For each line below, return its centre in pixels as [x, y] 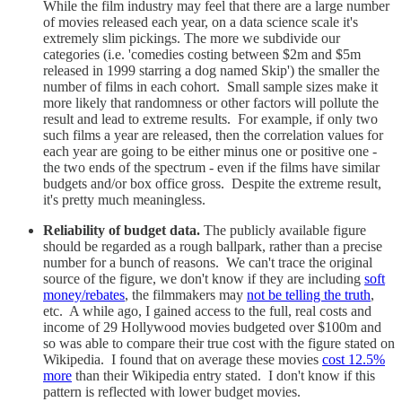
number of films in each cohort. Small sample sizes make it [210, 87]
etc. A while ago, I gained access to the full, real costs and [207, 311]
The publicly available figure [285, 231]
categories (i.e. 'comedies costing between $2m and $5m [202, 55]
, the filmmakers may [186, 295]
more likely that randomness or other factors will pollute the [211, 103]
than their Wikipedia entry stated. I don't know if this [223, 376]
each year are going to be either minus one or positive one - [210, 152]
